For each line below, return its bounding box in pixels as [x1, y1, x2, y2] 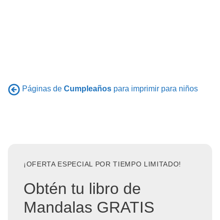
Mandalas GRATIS [24, 198, 154, 216]
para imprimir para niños [111, 84, 198, 93]
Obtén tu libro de [24, 179, 141, 197]
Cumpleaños [64, 84, 111, 93]
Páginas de [22, 84, 64, 93]
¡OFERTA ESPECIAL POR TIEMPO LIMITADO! [24, 160, 182, 168]
